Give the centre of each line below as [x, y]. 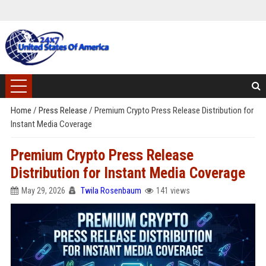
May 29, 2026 [43, 191]
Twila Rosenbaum [111, 191]
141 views [173, 191]
